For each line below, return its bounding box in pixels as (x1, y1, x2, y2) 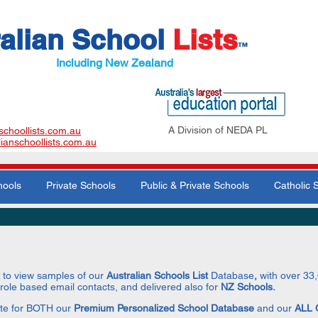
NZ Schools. (221, 281, 275, 292)
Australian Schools (106, 270, 192, 281)
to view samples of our (3, 270, 106, 281)
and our (257, 302, 295, 314)
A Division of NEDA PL (168, 124, 268, 136)
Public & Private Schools (140, 180, 249, 191)
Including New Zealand (56, 56, 173, 70)
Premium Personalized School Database (71, 302, 257, 314)
